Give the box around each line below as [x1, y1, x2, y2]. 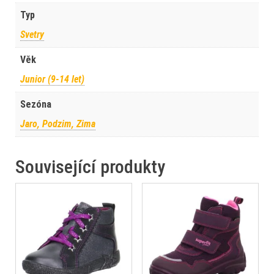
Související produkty [15, 156, 165, 177]
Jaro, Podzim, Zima [20, 118, 95, 130]
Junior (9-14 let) [20, 73, 84, 85]
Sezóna [20, 98, 51, 110]
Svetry [20, 29, 44, 40]
